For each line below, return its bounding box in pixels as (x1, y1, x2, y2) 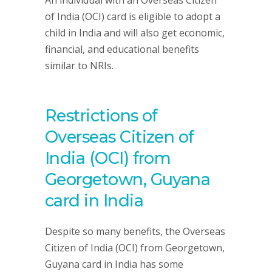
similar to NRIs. (45, 59, 114, 72)
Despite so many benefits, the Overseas (45, 225, 225, 238)
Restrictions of (45, 106, 158, 126)
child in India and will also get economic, (45, 26, 225, 39)
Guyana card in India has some (45, 257, 183, 271)
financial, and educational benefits (45, 42, 199, 56)
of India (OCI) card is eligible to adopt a (45, 10, 220, 23)
